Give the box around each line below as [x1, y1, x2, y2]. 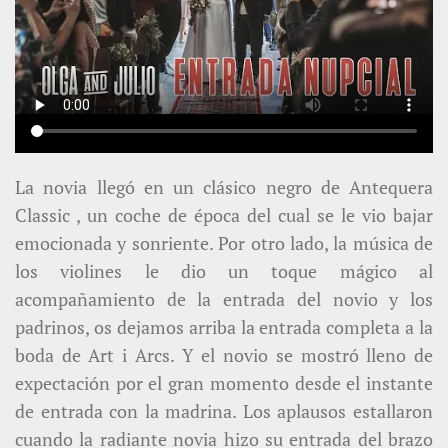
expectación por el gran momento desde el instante [15, 371, 433, 396]
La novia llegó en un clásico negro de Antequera [15, 175, 433, 200]
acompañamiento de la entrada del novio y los [15, 287, 433, 312]
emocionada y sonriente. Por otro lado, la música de [15, 231, 433, 256]
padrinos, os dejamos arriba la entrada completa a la [15, 315, 433, 340]
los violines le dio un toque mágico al [15, 259, 433, 284]
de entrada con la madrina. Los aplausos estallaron [15, 399, 433, 424]
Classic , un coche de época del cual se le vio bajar [15, 203, 433, 228]
